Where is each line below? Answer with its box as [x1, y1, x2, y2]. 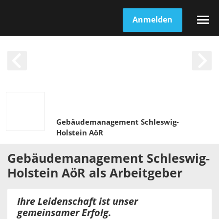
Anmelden [132, 15, 173, 24]
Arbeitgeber [109, 166, 182, 180]
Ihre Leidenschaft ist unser [17, 196, 138, 207]
